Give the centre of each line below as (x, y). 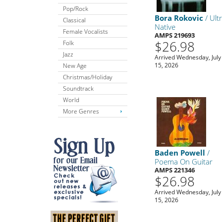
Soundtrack (78, 88)
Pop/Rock (76, 8)
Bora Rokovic (179, 18)
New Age (75, 65)
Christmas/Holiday (88, 77)
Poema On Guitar (184, 161)
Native (165, 27)
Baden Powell (180, 152)
